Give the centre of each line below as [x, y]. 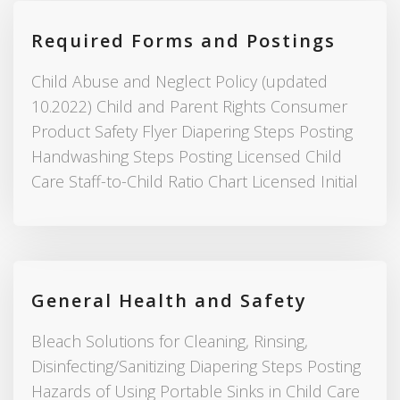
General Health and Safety [169, 301]
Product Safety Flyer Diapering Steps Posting [192, 132]
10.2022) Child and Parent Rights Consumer [189, 107]
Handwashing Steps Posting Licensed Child [187, 157]
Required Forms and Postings [183, 41]
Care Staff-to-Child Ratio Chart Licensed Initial [195, 182]
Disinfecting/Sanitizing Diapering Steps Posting [196, 367]
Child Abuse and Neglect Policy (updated [179, 82]
